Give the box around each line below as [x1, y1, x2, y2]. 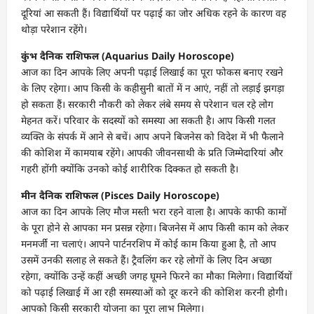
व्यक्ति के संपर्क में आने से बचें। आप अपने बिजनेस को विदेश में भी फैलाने [21, 129, 284, 143]
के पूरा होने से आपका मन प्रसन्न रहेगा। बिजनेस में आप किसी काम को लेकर [21, 220, 289, 234]
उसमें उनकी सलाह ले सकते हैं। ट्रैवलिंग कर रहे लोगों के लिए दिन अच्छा [21, 252, 272, 266]
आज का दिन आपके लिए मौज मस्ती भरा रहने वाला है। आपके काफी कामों [21, 204, 287, 218]
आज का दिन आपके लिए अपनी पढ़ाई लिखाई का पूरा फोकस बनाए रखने [21, 64, 283, 78]
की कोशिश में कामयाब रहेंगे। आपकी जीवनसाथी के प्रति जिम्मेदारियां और [21, 145, 283, 159]
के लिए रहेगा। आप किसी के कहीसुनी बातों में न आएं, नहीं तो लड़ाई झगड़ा [21, 81, 285, 95]
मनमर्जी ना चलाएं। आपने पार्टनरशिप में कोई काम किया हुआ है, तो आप [21, 236, 276, 250]
